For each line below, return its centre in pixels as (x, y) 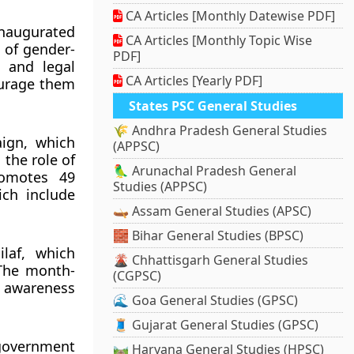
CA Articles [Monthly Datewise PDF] (229, 16)
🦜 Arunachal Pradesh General (205, 171)
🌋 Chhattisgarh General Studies (211, 260)
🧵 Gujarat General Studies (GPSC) (216, 325)
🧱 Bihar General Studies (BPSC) (209, 236)
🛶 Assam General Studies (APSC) (213, 211)
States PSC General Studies (213, 106)
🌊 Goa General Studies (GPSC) (206, 301)
